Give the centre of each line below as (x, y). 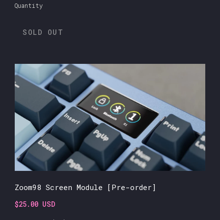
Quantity (29, 6)
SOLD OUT (43, 32)
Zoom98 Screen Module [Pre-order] (85, 187)
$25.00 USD (35, 204)
